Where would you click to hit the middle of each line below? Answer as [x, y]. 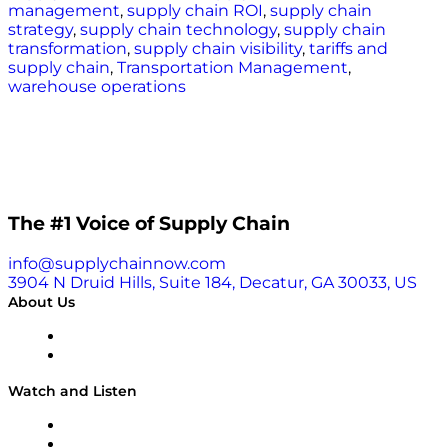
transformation [67, 49]
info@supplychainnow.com [117, 263]
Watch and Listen [72, 390]
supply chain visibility [218, 49]
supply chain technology [178, 30]
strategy [40, 30]
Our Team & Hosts [124, 356]
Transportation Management [232, 68]
